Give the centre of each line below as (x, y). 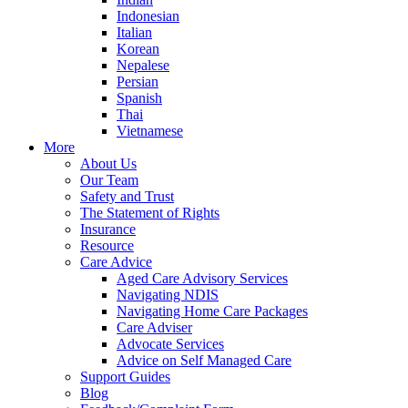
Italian (134, 32)
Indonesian (148, 16)
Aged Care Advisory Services (202, 278)
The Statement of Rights (150, 213)
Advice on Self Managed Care (204, 360)
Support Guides (125, 377)
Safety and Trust (127, 196)
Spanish (139, 98)
